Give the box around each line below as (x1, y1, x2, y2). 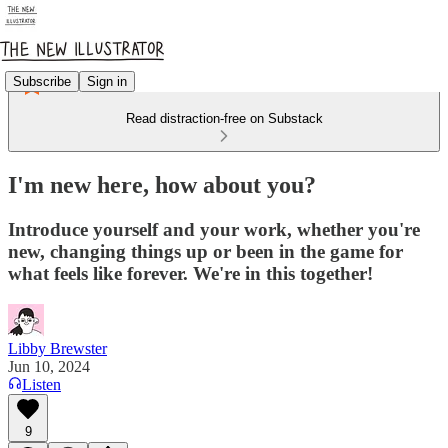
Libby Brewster (8, 339, 107, 357)
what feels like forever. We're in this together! (8, 262, 373, 284)
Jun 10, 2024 (8, 357, 90, 375)
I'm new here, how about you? (8, 171, 316, 198)
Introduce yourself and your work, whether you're (8, 218, 420, 240)
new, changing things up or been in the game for (8, 240, 403, 262)
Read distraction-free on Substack (125, 111, 323, 126)
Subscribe (13, 73, 71, 89)
